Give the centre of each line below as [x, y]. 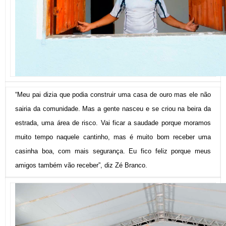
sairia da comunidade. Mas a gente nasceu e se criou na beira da [113, 108]
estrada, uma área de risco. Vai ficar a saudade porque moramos [113, 123]
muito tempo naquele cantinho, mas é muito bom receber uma [113, 137]
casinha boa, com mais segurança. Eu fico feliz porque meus [113, 151]
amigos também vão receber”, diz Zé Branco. [81, 165]
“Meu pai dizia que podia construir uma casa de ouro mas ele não [113, 94]
